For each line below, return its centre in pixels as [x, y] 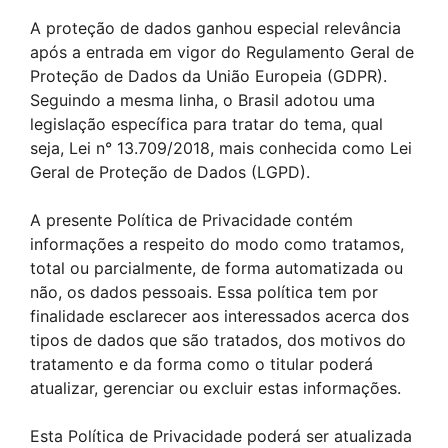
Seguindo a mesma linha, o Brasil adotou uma [202, 100]
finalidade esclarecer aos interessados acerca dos [219, 316]
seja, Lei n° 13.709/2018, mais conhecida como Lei [221, 148]
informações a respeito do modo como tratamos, [217, 244]
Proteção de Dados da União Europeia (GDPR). [208, 76]
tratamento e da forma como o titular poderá [201, 364]
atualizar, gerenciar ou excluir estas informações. [215, 388]
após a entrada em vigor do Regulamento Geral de [222, 52]
